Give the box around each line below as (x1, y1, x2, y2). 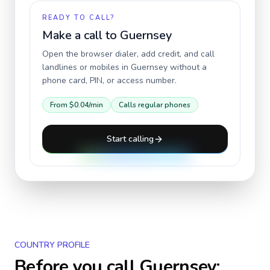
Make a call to (42, 27, 120, 43)
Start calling (107, 133, 154, 145)
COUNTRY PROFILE (14, 239, 90, 251)
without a (168, 61, 207, 73)
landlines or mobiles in (42, 61, 131, 73)
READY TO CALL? (42, 13, 115, 22)
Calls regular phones (119, 100, 190, 110)
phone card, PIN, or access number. (42, 75, 177, 86)
